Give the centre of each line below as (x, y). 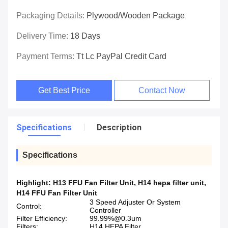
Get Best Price (64, 91)
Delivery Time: (43, 36)
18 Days (85, 36)
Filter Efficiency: (42, 219)
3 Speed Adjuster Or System (135, 202)
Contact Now (162, 91)
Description (119, 128)
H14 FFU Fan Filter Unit (57, 193)
